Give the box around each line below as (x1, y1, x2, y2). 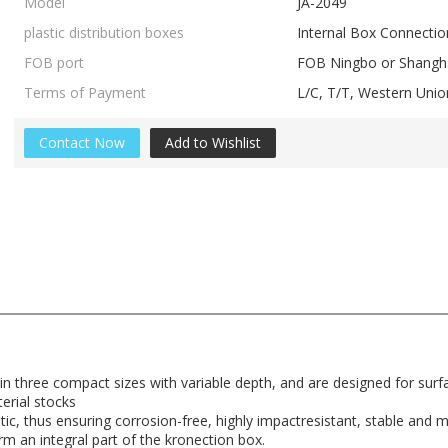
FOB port (24, 53, 84, 72)
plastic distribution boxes (24, 23, 184, 42)
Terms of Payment (24, 83, 146, 102)
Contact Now (39, 133, 125, 152)
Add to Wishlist (165, 133, 261, 152)
